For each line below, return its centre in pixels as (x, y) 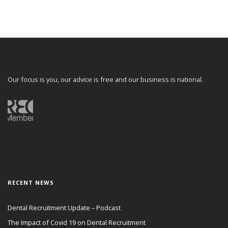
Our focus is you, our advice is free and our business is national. (105, 80)
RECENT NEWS (31, 183)
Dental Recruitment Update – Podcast (64, 208)
